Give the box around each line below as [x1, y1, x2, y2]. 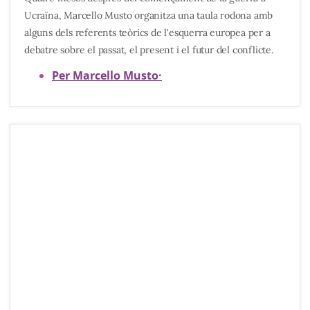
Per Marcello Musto [52, 67, 158, 83]
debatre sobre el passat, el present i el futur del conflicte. [24, 44, 273, 57]
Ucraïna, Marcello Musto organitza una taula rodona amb [24, 9, 273, 22]
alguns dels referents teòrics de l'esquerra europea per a [24, 26, 271, 39]
